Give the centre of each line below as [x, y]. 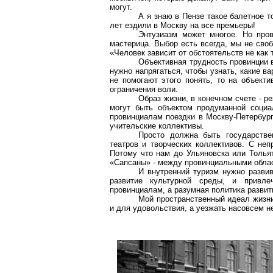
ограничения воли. [144, 89]
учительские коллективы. [157, 126]
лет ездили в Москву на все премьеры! [183, 25]
